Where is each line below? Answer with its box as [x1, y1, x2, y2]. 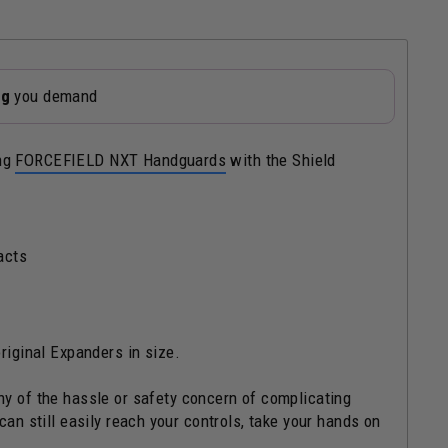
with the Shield [226, 150, 336, 170]
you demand [10, 86, 98, 106]
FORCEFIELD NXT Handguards [15, 150, 227, 170]
